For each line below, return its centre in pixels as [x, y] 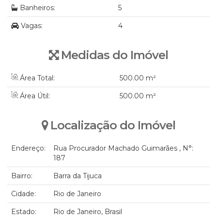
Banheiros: [37, 8]
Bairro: [22, 176]
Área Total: [36, 78]
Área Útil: [34, 96]
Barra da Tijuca [77, 176]
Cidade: [23, 194]
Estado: [24, 212]
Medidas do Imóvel [115, 55]
